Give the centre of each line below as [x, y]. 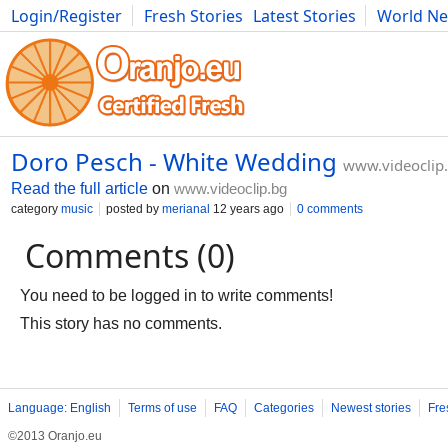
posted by [134, 209]
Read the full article [79, 188]
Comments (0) [130, 255]
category [36, 209]
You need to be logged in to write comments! [176, 295]
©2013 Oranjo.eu [55, 436]
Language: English [59, 408]
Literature [407, 38]
